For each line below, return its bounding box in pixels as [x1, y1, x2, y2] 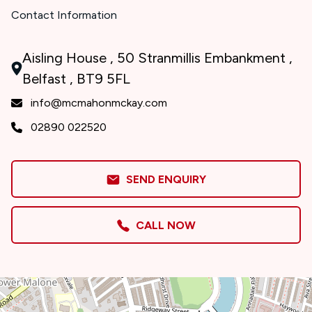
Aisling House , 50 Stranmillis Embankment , [22, 49, 292, 66]
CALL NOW [130, 219, 196, 232]
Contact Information [11, 8, 117, 22]
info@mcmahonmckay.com [31, 96, 167, 109]
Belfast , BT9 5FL [22, 70, 130, 87]
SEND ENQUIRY [120, 173, 206, 186]
